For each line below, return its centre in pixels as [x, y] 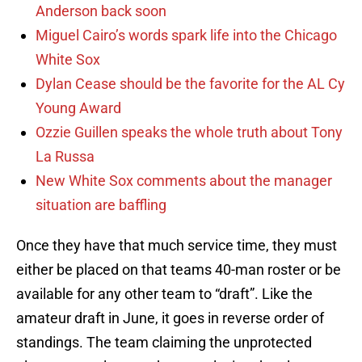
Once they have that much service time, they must [177, 246]
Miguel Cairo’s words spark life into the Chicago [186, 36]
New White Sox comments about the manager [184, 181]
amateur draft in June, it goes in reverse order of [170, 318]
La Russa [65, 157]
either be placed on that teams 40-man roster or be [179, 270]
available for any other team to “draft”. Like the [164, 294]
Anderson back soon [101, 11]
